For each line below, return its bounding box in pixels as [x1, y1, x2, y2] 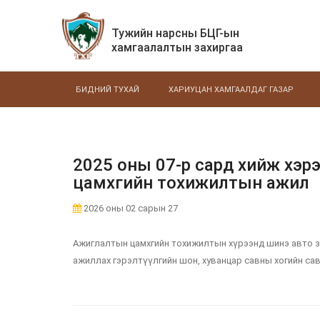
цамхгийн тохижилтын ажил [73, 173, 309, 193]
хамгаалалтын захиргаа [111, 41, 243, 54]
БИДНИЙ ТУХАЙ [76, 85, 139, 94]
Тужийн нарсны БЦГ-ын [111, 26, 239, 40]
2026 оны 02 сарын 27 [81, 203, 178, 214]
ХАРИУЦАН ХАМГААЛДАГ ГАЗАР [169, 85, 294, 94]
